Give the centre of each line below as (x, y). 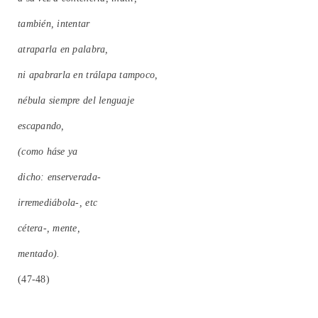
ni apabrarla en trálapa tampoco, (88, 75)
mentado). (39, 254)
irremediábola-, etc (58, 203)
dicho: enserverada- (60, 177)
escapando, (41, 126)
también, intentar (54, 24)
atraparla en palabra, (63, 50)
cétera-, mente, (49, 229)
